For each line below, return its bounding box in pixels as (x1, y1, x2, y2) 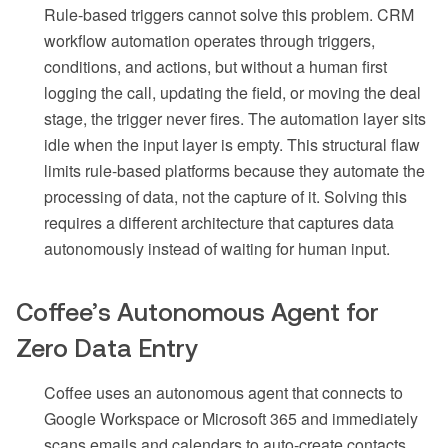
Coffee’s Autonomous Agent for (16, 298, 379, 327)
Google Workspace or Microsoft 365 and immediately (44, 407, 418, 431)
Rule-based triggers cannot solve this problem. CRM (44, 3, 414, 27)
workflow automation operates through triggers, (44, 29, 375, 53)
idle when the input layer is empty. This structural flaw (44, 133, 420, 157)
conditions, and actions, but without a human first (44, 55, 387, 79)
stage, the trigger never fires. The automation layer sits (44, 107, 426, 131)
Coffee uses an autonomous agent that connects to (44, 381, 403, 405)
